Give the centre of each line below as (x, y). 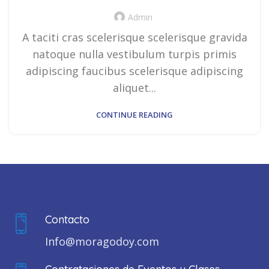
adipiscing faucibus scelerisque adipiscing (134, 71)
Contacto (67, 219)
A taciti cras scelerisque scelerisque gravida (134, 37)
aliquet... (134, 87)
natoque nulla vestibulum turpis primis (134, 54)
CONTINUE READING (134, 114)
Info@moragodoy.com (102, 241)
